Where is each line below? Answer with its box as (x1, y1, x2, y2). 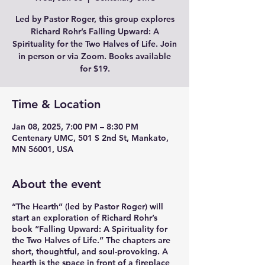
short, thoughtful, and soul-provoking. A (12, 246, 168, 257)
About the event (12, 177, 101, 191)
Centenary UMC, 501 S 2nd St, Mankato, (12, 132, 169, 143)
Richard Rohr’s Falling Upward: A (30, 26, 159, 37)
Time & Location (12, 97, 101, 111)
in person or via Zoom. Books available (18, 51, 171, 62)
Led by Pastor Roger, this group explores (15, 14, 174, 24)
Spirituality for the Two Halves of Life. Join (12, 38, 177, 49)
